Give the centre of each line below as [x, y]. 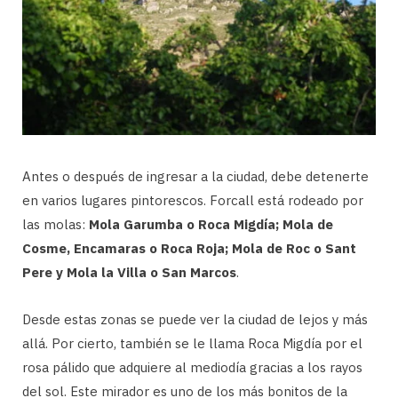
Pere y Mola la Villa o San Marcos [129, 272]
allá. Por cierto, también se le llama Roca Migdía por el [192, 343]
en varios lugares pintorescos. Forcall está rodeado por [193, 200]
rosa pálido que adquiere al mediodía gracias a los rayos [192, 367]
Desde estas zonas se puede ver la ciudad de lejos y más [195, 319]
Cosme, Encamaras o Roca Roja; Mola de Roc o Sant [189, 248]
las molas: [56, 224]
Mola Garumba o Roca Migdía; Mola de [211, 224]
